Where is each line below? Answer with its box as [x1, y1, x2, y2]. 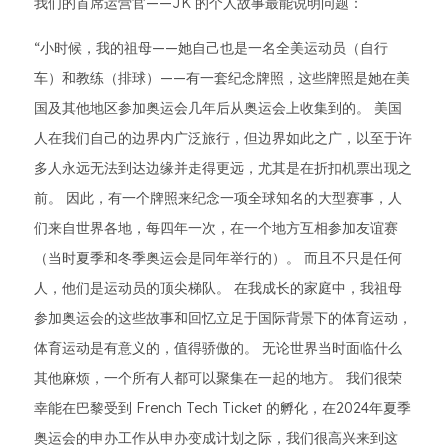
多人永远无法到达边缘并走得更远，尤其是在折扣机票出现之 [34, 159, 412, 178]
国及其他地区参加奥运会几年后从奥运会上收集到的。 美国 [34, 99, 402, 118]
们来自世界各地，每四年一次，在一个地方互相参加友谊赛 [34, 219, 398, 238]
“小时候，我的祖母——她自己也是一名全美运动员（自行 [34, 39, 388, 58]
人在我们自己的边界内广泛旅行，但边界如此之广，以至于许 [34, 129, 412, 148]
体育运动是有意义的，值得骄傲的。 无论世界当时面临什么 [34, 339, 402, 358]
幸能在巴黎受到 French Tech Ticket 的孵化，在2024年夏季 [34, 399, 411, 418]
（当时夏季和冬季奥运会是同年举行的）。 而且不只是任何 [34, 249, 402, 268]
